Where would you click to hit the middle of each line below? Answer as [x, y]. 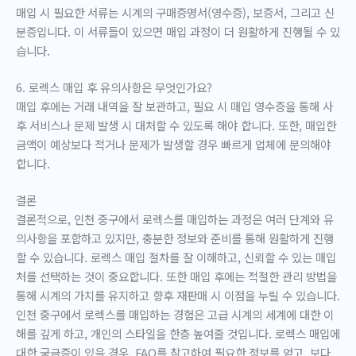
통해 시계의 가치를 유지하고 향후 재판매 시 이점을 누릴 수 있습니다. [178, 295]
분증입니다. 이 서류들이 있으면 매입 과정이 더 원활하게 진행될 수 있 [178, 31]
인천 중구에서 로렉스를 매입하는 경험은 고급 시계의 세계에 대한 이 [175, 314]
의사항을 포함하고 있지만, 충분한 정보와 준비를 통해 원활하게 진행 [175, 238]
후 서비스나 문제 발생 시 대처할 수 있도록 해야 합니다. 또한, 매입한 [176, 125]
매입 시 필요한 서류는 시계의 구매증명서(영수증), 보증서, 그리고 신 [175, 12]
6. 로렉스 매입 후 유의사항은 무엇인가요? [114, 87]
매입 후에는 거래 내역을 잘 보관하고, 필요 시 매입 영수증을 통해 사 [174, 106]
